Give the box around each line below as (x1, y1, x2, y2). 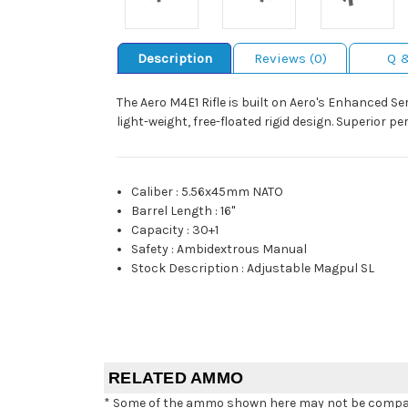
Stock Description (131, 260, 240, 277)
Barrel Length (131, 203, 213, 219)
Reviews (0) (253, 50, 327, 67)
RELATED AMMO (108, 369, 243, 388)
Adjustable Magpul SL (247, 260, 375, 277)
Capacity (131, 222, 185, 239)
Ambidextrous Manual (177, 241, 308, 258)
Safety (131, 241, 169, 258)
